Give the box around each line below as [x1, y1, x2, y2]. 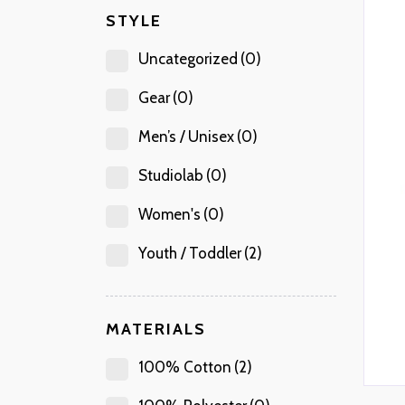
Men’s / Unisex [138, 127, 234, 146]
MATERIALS [106, 319, 206, 340]
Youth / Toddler [138, 244, 241, 263]
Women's [138, 205, 201, 224]
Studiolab [138, 166, 203, 185]
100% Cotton [138, 358, 231, 377]
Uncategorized [138, 50, 238, 69]
